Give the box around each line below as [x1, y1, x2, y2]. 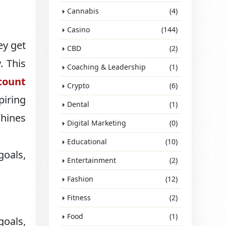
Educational [67, 137, 107, 146]
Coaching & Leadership [67, 62, 146, 72]
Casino [67, 25, 90, 34]
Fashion [67, 174, 94, 184]
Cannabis [67, 6, 99, 16]
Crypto [67, 81, 90, 90]
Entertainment [67, 155, 117, 165]
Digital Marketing [67, 118, 127, 128]
